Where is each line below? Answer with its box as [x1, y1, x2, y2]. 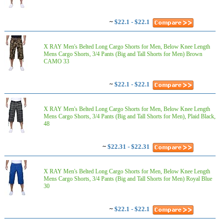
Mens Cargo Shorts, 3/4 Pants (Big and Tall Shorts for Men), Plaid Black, [44, 113, 216, 120]
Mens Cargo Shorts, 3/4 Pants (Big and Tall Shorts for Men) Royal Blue [44, 175, 212, 182]
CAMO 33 [44, 58, 69, 65]
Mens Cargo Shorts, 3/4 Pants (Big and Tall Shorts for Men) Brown [44, 51, 202, 57]
